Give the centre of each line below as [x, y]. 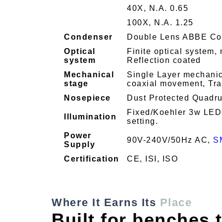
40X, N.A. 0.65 [158, 8]
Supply [80, 145]
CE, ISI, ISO [152, 159]
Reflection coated [164, 60]
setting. [142, 121]
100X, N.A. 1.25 [160, 23]
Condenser [88, 37]
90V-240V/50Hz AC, [170, 140]
